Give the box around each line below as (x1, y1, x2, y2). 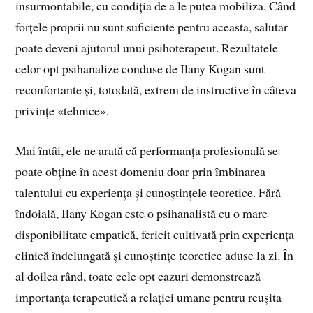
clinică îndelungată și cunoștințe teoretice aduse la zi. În (15, 246, 294, 263)
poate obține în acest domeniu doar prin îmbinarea (15, 162, 266, 180)
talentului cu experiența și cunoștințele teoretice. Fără (15, 183, 282, 201)
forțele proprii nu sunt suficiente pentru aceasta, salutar (15, 17, 289, 35)
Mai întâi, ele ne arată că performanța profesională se (15, 141, 279, 159)
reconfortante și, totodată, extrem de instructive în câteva (15, 80, 297, 98)
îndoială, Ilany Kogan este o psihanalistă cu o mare (15, 204, 268, 221)
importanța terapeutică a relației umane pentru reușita (15, 288, 282, 305)
